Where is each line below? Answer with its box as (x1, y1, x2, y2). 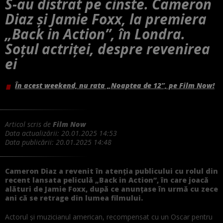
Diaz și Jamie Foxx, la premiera (5, 9, 207, 28)
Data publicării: (5, 137, 56, 147)
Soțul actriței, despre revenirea (5, 39, 210, 58)
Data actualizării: (5, 128, 61, 138)
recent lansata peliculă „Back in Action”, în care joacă (5, 175, 209, 185)
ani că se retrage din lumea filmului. (5, 193, 143, 203)
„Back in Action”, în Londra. (5, 24, 185, 43)
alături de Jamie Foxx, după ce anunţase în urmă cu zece (5, 184, 218, 194)
